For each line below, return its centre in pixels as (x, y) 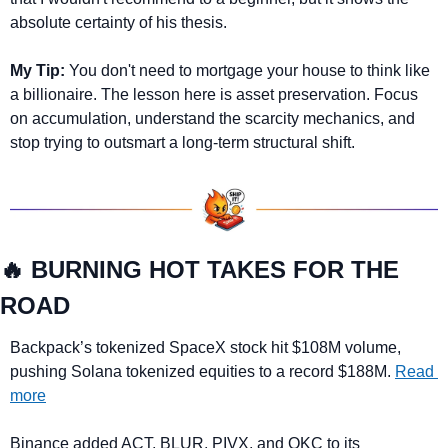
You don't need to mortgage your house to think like (247, 71)
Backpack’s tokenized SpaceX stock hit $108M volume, (205, 348)
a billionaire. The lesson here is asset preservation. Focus (214, 95)
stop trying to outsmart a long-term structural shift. (182, 143)
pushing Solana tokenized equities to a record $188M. (202, 372)
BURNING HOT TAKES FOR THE (211, 270)
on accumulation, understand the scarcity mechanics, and (212, 119)
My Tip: (37, 71)
